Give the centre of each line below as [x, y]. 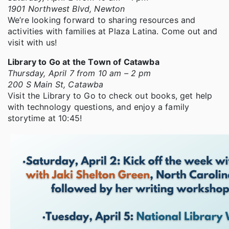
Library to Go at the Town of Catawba [84, 62]
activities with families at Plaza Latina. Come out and [113, 31]
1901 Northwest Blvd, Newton [66, 9]
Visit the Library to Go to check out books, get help [110, 96]
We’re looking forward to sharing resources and [102, 20]
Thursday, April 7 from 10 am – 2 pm [79, 73]
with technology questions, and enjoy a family [99, 107]
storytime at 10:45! [45, 118]
